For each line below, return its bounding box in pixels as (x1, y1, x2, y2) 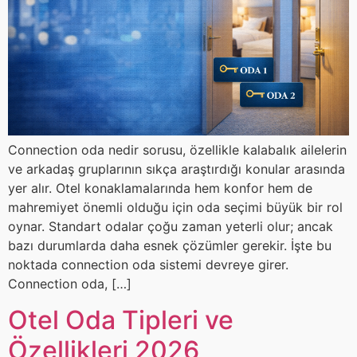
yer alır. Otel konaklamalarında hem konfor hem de (8, 180, 312, 197)
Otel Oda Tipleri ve (8, 304, 233, 335)
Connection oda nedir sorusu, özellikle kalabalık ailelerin (8, 142, 347, 159)
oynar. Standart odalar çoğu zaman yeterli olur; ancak (8, 218, 333, 235)
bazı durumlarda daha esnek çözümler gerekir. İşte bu (8, 237, 331, 254)
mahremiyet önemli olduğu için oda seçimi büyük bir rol (8, 199, 343, 216)
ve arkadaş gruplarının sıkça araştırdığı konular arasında (8, 161, 345, 178)
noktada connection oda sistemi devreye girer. (8, 257, 288, 273)
